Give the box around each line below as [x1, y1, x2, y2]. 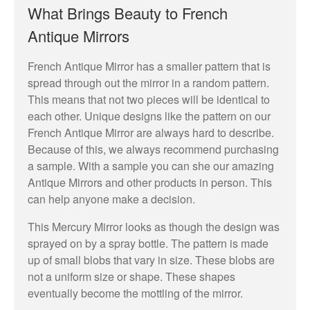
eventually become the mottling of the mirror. [28, 284, 243, 301]
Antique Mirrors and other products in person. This [28, 174, 272, 190]
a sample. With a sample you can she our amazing [28, 157, 274, 174]
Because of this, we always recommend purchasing [28, 140, 279, 157]
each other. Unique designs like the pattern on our [28, 107, 271, 124]
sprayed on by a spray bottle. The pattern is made [28, 235, 268, 251]
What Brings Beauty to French [28, 1, 228, 24]
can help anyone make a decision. [28, 190, 195, 207]
